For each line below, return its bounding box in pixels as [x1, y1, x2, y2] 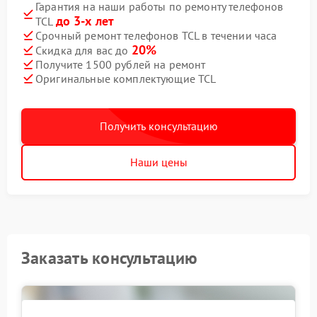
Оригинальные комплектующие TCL [35, 71, 217, 86]
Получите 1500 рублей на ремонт [35, 57, 206, 71]
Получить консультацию [99, 119, 218, 133]
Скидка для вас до [35, 43, 132, 57]
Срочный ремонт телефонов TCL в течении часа [35, 28, 277, 42]
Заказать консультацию [21, 247, 198, 269]
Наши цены [129, 155, 188, 169]
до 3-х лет [55, 13, 115, 29]
